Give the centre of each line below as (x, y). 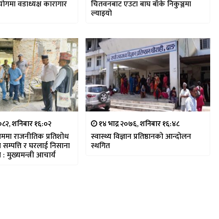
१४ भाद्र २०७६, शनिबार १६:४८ (138, 124)
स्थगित (100, 146)
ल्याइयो (101, 13)
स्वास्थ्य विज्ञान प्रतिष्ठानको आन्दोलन (141, 136)
